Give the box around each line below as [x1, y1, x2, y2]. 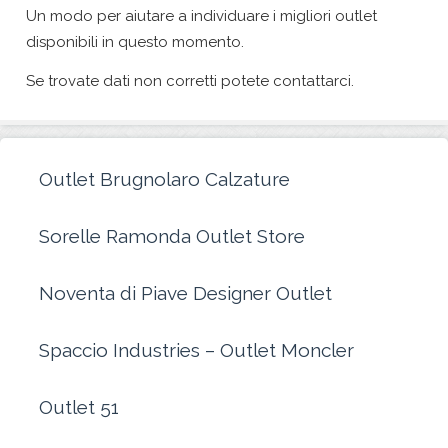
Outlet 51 [39, 396, 119, 418]
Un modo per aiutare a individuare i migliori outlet [26, 7, 377, 25]
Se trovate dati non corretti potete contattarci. [26, 72, 354, 90]
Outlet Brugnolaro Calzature [39, 168, 290, 190]
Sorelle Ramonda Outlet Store [39, 225, 305, 247]
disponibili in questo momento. [26, 33, 244, 51]
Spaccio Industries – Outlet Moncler [39, 339, 354, 361]
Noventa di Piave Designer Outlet [39, 282, 332, 304]
